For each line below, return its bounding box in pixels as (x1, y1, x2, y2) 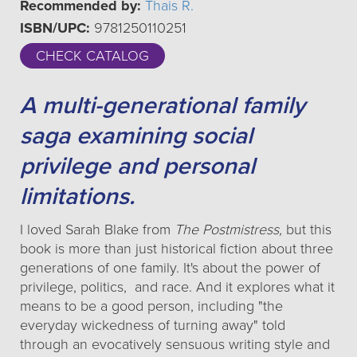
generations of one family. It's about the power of (20, 259, 320, 277)
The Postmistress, (175, 221, 286, 238)
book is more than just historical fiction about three (20, 240, 333, 257)
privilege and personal (20, 151, 255, 181)
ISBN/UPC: (20, 19, 90, 37)
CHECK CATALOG (36, 47, 149, 65)
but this (286, 221, 331, 238)
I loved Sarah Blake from (20, 221, 175, 238)
